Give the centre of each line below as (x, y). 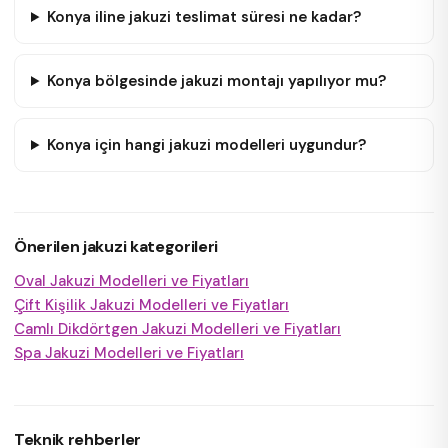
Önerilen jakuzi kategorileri (116, 246)
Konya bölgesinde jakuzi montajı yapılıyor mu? (216, 81)
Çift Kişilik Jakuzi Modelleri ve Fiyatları (151, 305)
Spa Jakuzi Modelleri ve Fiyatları (129, 353)
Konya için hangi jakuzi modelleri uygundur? (206, 145)
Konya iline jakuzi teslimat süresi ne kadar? (203, 17)
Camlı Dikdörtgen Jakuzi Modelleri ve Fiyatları (177, 329)
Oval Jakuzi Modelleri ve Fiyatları (131, 281)
